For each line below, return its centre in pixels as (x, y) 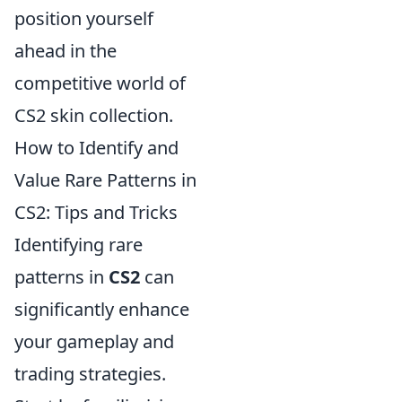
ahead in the (66, 51)
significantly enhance (102, 310)
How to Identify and (96, 148)
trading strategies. (90, 374)
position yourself (84, 19)
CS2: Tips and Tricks (96, 213)
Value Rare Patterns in (105, 180)
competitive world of (100, 83)
